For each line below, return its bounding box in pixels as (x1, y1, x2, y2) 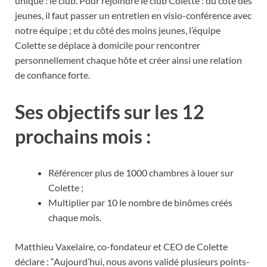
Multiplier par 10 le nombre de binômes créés (48, 197, 232, 209)
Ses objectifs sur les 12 (15, 100, 204, 123)
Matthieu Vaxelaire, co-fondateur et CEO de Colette (15, 241, 228, 253)
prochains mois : (15, 124, 151, 148)
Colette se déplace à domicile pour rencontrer (15, 39, 200, 51)
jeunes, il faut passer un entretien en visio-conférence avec (15, 9, 252, 21)
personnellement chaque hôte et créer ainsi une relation (15, 54, 242, 66)
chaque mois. (48, 212, 101, 223)
